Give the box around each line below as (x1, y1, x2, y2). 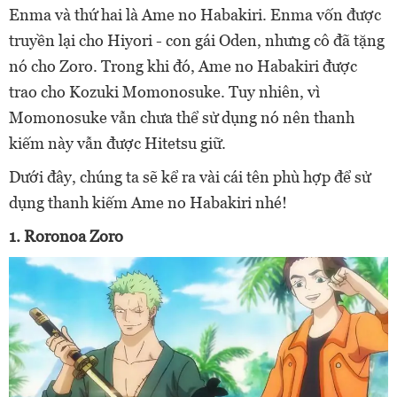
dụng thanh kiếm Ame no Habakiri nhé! (9, 193, 287, 212)
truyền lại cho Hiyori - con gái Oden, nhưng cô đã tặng (9, 31, 385, 50)
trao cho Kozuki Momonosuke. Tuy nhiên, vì (9, 82, 320, 101)
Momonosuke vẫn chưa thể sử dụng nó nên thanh (9, 108, 354, 127)
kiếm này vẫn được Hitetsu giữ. (9, 134, 226, 152)
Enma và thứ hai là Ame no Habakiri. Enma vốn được (9, 5, 381, 24)
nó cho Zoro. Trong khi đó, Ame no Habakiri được (9, 57, 357, 75)
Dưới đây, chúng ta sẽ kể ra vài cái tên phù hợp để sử (9, 167, 370, 186)
